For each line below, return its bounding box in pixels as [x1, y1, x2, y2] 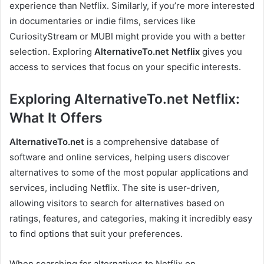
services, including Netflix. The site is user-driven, [9, 181, 219, 193]
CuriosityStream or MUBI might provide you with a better [9, 31, 246, 42]
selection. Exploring [9, 46, 94, 58]
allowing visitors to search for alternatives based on [9, 197, 225, 209]
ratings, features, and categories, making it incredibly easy [9, 212, 252, 224]
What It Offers [9, 110, 103, 127]
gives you [200, 46, 242, 58]
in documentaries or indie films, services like [9, 15, 196, 27]
